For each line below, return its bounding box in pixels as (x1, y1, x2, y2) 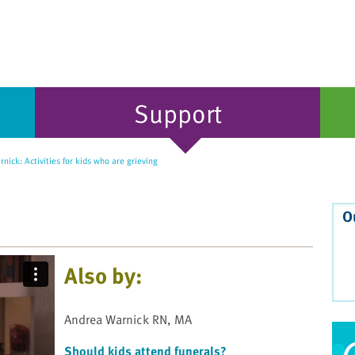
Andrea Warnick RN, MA (64, 310, 192, 330)
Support (133, 94, 222, 132)
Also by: (64, 258, 143, 292)
